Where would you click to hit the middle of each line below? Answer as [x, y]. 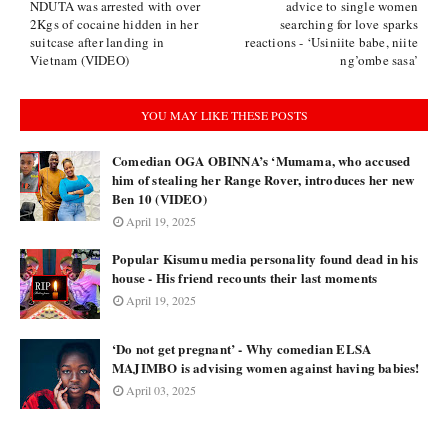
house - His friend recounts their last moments [245, 278]
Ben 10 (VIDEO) [159, 199]
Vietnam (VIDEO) [79, 60]
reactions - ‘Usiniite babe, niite [331, 42]
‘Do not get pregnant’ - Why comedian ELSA [242, 349]
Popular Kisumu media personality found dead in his [265, 259]
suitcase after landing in [97, 42]
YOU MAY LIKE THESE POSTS [224, 115]
